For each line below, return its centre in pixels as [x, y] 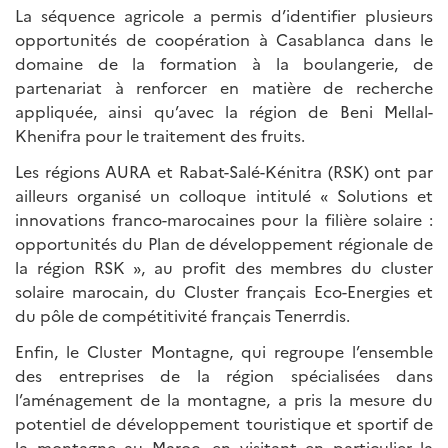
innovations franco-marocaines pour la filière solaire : [224, 218]
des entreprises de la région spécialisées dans [224, 374]
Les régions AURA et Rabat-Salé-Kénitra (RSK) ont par [224, 170]
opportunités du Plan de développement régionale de [224, 242]
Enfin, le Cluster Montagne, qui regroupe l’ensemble [224, 350]
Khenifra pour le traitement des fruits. [160, 134]
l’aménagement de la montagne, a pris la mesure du [224, 398]
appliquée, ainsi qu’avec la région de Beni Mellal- [224, 110]
